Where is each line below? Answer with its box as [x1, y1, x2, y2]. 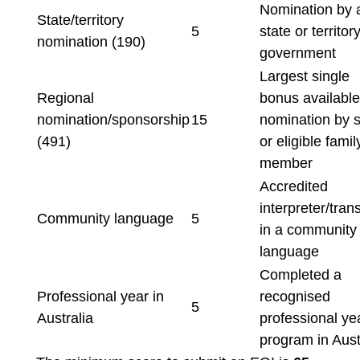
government [259, 45, 336, 61]
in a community [259, 222, 357, 238]
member [259, 155, 313, 171]
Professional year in [36, 288, 164, 305]
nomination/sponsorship [36, 112, 190, 128]
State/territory [36, 12, 124, 28]
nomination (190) [36, 34, 145, 50]
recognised [259, 288, 330, 305]
